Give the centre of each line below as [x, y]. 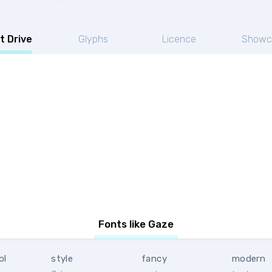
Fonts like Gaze [136, 224]
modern [249, 259]
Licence [179, 39]
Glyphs [93, 39]
